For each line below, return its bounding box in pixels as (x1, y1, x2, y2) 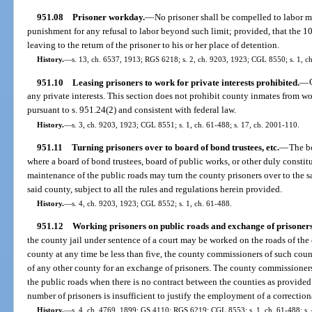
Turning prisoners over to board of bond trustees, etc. (71, 141, 279, 153)
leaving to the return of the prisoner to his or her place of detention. (27, 40, 280, 51)
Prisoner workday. (72, 12, 145, 23)
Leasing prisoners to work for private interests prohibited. (72, 77, 299, 88)
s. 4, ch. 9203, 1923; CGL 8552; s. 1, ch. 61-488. (71, 198, 232, 208)
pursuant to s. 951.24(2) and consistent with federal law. (27, 104, 237, 116)
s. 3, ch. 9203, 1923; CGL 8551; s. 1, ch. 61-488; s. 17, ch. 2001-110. (71, 120, 299, 129)
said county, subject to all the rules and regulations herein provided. (27, 183, 283, 194)
